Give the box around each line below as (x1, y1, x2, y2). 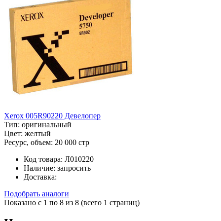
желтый (25, 129, 51, 138)
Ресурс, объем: (4, 138, 53, 147)
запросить (57, 163, 91, 172)
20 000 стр (55, 138, 89, 147)
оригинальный (22, 120, 72, 129)
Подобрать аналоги (4, 189, 69, 198)
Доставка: (24, 172, 57, 181)
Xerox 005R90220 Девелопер (4, 111, 101, 120)
